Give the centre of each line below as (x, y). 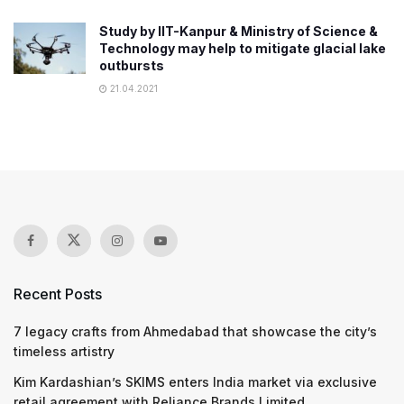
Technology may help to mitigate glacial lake (243, 48)
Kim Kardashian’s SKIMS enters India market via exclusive (195, 382)
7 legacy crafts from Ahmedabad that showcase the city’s (195, 331)
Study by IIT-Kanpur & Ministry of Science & (239, 31)
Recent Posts (58, 294)
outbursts (132, 65)
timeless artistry (64, 351)
